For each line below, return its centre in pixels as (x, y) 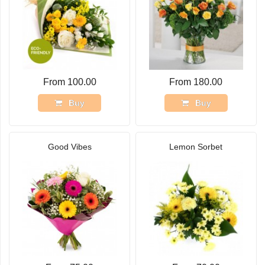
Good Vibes (70, 147)
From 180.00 (196, 82)
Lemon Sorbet (196, 147)
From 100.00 (70, 82)
